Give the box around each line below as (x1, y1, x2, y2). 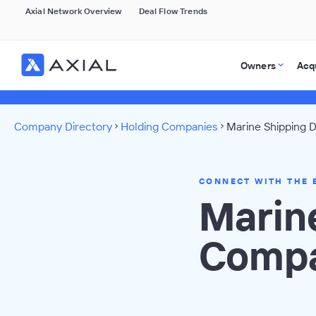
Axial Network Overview (25, 6, 122, 16)
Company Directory (14, 119, 112, 133)
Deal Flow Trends (138, 6, 208, 16)
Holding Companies (121, 119, 218, 133)
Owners (240, 59, 276, 72)
